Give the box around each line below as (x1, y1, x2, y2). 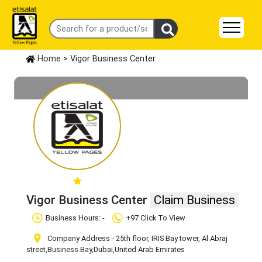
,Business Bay (46, 245, 92, 254)
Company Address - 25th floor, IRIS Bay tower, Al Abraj (46, 234, 227, 243)
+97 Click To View (126, 213, 185, 223)
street (26, 245, 46, 254)
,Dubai (92, 245, 113, 254)
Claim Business (154, 193, 235, 208)
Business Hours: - (46, 213, 106, 223)
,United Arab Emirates (113, 245, 185, 254)
